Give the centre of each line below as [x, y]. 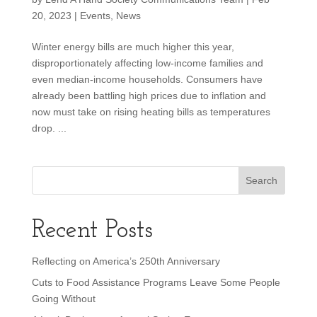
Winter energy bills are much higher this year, [133, 46]
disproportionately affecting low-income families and [147, 63]
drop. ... [49, 128]
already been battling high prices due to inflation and [149, 95]
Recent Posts [92, 230]
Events [95, 15]
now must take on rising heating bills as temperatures [151, 111]
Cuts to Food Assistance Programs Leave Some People [156, 282]
